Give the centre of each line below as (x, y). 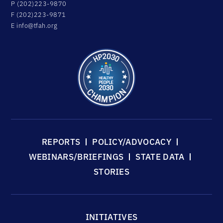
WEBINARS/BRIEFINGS (76, 157)
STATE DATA (160, 157)
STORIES (111, 172)
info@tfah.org (37, 26)
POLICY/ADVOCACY (132, 142)
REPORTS (61, 142)
